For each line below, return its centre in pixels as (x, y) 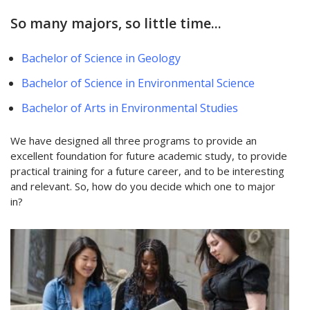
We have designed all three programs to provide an (134, 140)
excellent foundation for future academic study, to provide (149, 155)
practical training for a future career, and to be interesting (147, 171)
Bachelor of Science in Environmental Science (138, 83)
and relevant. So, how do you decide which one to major (143, 186)
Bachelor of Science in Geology (101, 58)
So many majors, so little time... (116, 24)
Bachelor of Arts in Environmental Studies (130, 108)
